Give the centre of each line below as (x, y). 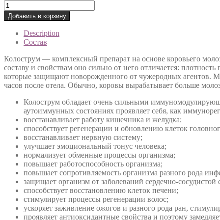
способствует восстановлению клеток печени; (101, 190)
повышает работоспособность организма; (93, 164)
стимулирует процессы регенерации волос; (96, 199)
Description (41, 33)
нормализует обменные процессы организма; (99, 155)
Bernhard (18, 13)
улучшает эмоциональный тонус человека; (95, 146)
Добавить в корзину (37, 16)
